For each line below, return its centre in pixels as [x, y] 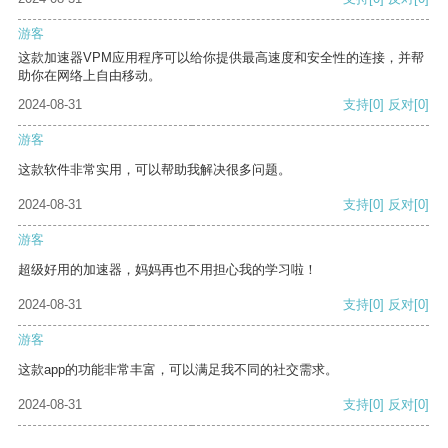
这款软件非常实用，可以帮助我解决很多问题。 [154, 170]
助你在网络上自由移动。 [89, 76]
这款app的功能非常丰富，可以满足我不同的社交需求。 [178, 370]
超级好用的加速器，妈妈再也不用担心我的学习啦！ [167, 270]
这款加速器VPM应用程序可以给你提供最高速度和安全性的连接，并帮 [221, 58]
